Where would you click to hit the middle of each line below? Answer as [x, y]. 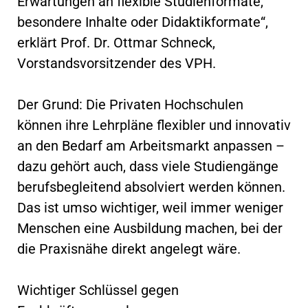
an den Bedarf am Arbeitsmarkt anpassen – [151, 145]
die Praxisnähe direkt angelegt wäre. [129, 249]
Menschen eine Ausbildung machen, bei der [150, 228]
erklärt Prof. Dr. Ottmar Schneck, [116, 42]
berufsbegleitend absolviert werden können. [151, 187]
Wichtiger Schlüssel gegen [98, 290]
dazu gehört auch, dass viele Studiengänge [148, 166]
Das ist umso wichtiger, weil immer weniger [150, 207]
